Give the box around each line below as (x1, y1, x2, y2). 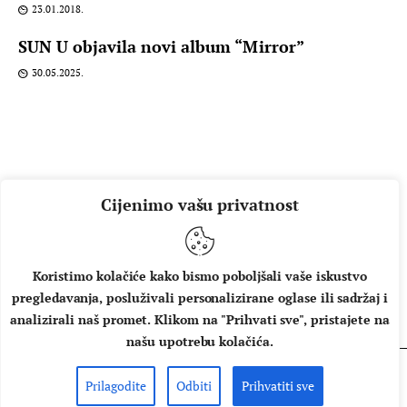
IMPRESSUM (111, 293, 202, 308)
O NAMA (29, 293, 91, 308)
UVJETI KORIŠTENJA (221, 293, 378, 308)
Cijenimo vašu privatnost (101, 194, 299, 215)
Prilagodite (85, 377, 147, 394)
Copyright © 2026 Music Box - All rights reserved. (69, 378, 338, 396)
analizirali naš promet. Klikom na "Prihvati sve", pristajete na (10, 311, 390, 328)
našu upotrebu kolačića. (126, 333, 273, 350)
